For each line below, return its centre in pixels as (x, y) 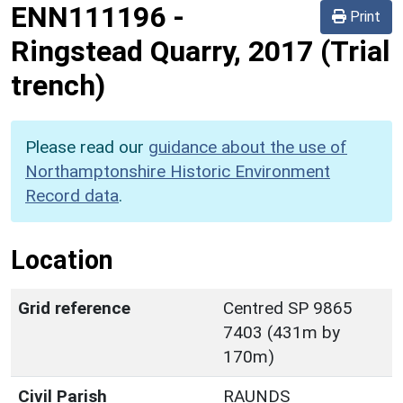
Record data (72, 195)
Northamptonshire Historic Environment (178, 171)
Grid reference (74, 308)
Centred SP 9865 (288, 308)
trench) (58, 85)
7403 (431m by (282, 332)
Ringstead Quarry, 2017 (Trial (200, 51)
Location (62, 260)
